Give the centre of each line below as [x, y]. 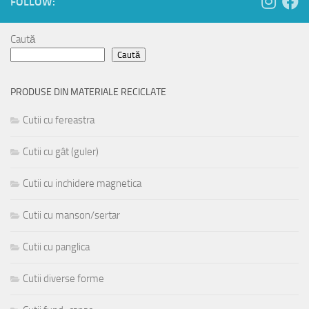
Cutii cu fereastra [59, 120]
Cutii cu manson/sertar [71, 215]
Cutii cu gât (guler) [61, 151]
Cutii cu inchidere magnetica [82, 183]
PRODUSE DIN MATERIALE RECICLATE [88, 92]
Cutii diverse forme [63, 278]
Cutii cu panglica [56, 247]
